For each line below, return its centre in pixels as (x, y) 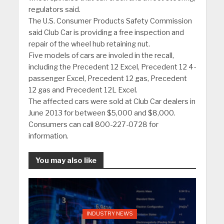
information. (48, 136)
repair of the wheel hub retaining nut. (89, 44)
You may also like (66, 160)
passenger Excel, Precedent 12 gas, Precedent (107, 78)
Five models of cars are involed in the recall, (101, 55)
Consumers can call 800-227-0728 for (93, 124)
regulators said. (54, 9)
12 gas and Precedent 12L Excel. (83, 90)
